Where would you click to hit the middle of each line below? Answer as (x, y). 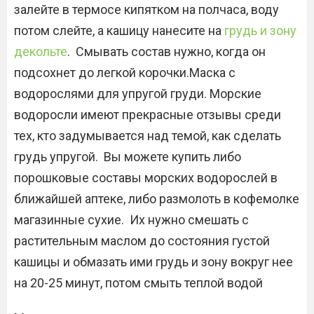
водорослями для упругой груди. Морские (138, 94)
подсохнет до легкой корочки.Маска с (125, 73)
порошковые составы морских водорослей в (146, 178)
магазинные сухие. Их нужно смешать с (131, 220)
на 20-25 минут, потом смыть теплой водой (138, 283)
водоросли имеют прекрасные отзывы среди (148, 115)
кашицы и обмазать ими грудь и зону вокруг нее (153, 262)
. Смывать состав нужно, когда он (166, 52)
